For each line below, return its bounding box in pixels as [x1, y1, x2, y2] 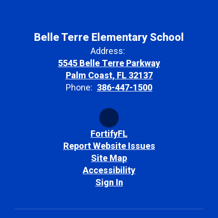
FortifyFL [91, 128, 127, 139]
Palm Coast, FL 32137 [65, 70, 153, 80]
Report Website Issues [63, 141, 155, 151]
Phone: [66, 82, 92, 92]
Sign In [95, 177, 123, 187]
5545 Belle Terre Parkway [58, 58, 160, 68]
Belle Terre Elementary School [34, 31, 184, 43]
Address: [91, 46, 125, 56]
